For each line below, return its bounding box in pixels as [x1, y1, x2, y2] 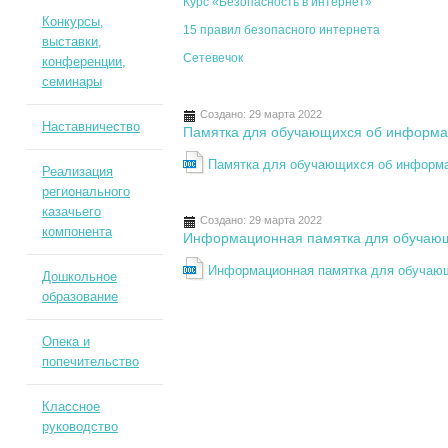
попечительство [41, 354, 139, 369]
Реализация [41, 164, 113, 179]
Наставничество [41, 119, 140, 134]
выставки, [41, 34, 102, 49]
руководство [41, 419, 118, 434]
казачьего [41, 204, 101, 219]
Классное [41, 399, 100, 414]
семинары [41, 74, 102, 89]
